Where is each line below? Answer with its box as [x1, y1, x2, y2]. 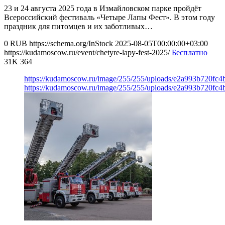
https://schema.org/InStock [29, 39, 113, 48]
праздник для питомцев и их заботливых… [4, 22, 153, 31]
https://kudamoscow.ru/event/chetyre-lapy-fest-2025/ [4, 48, 170, 57]
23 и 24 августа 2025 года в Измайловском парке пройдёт [4, 4, 201, 13]
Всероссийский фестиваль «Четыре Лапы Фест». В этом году [4, 13, 215, 22]
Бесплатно [172, 48, 207, 57]
